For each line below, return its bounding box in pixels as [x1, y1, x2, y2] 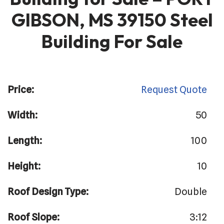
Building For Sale [41, 30, 182, 53]
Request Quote [140, 83, 207, 96]
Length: [7, 134, 42, 147]
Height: [7, 160, 40, 172]
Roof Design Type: [7, 185, 88, 198]
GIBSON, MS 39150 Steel [11, 8, 213, 31]
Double [174, 185, 207, 198]
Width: [7, 109, 37, 121]
